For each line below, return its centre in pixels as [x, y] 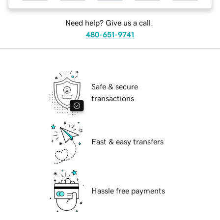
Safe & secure [115, 87]
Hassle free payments [128, 191]
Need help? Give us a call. [109, 23]
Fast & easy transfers [127, 142]
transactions [113, 98]
